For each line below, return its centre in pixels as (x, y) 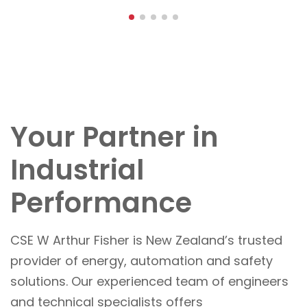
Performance (101, 203)
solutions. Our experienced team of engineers (149, 281)
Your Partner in (114, 137)
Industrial (77, 170)
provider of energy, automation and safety (142, 261)
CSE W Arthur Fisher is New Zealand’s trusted (146, 240)
